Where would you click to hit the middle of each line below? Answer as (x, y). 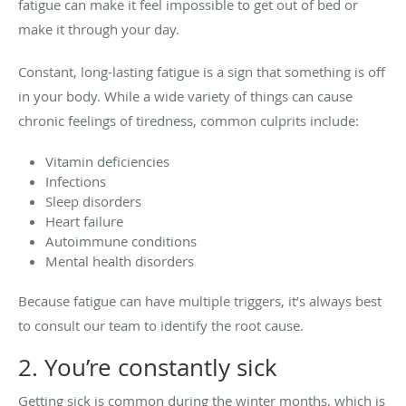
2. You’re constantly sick (151, 367)
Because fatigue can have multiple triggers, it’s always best (200, 300)
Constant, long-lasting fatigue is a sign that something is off (202, 71)
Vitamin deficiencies (107, 161)
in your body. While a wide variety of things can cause (185, 96)
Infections (76, 181)
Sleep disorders (93, 201)
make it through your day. (101, 29)
